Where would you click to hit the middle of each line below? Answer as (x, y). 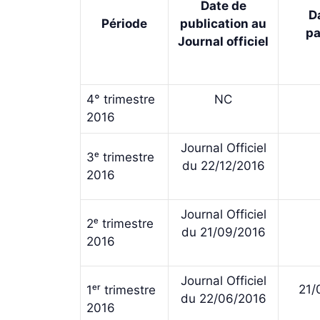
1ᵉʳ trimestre (121, 290)
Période (124, 23)
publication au (223, 23)
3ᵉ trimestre (120, 157)
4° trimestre (121, 99)
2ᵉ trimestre (120, 223)
